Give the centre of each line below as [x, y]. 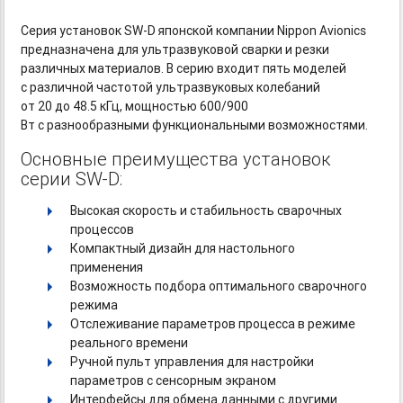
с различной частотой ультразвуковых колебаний [171, 88]
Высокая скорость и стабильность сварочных [206, 211]
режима [94, 305]
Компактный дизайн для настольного [183, 249]
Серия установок [73, 31]
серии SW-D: [72, 179]
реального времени [131, 343]
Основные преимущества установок [176, 159]
